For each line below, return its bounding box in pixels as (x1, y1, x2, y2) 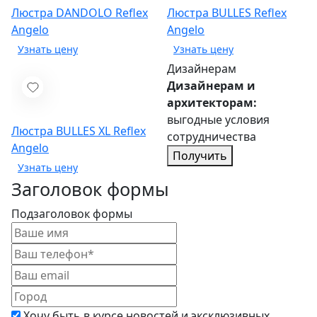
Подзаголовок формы (11, 206, 132, 222)
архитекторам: (167, 95, 257, 111)
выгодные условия (167, 112, 270, 128)
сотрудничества (167, 129, 256, 145)
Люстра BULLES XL (11, 123, 113, 139)
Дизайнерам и (167, 78, 255, 94)
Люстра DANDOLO (11, 5, 115, 21)
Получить (173, 148, 227, 164)
